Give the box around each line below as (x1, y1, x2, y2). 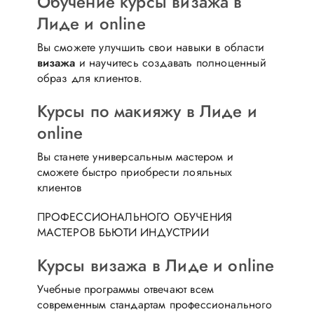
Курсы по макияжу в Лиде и (36, 98, 257, 123)
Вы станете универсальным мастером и (36, 148, 233, 165)
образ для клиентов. (36, 69, 142, 86)
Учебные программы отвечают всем (36, 280, 214, 297)
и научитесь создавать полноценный (75, 54, 266, 71)
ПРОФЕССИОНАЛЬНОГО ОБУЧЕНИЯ (36, 208, 233, 225)
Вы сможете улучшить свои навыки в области (36, 39, 264, 55)
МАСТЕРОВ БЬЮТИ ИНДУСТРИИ (36, 224, 209, 240)
